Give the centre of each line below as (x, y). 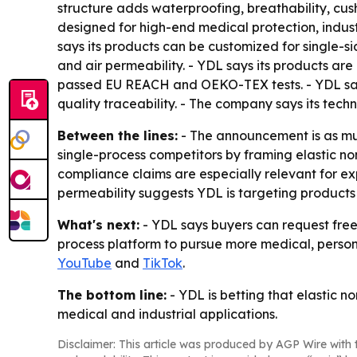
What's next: (98, 225)
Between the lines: (118, 136)
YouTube (84, 263)
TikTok (163, 263)
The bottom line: (112, 295)
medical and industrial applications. (167, 314)
